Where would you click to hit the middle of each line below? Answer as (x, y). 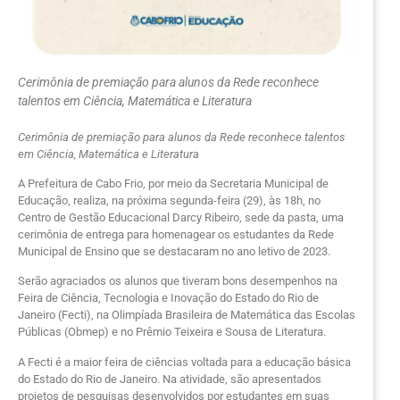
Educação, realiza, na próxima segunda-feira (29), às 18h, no (169, 200)
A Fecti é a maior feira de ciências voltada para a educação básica (184, 362)
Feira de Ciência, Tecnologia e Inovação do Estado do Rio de (168, 298)
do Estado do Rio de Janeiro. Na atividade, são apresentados (170, 379)
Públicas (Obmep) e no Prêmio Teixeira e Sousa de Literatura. (172, 332)
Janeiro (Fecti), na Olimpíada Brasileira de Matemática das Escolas (187, 315)
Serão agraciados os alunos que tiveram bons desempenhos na (178, 281)
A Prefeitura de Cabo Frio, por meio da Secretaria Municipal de (173, 183)
